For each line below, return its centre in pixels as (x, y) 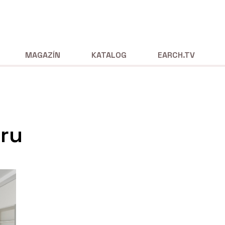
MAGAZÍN (43, 55)
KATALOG (109, 55)
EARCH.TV (177, 55)
